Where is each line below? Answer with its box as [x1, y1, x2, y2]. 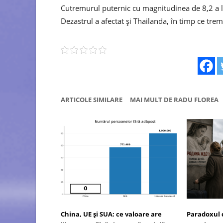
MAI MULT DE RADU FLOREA [130, 95, 219, 104]
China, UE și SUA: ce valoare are [61, 210, 162, 219]
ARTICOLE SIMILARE [61, 95, 122, 104]
